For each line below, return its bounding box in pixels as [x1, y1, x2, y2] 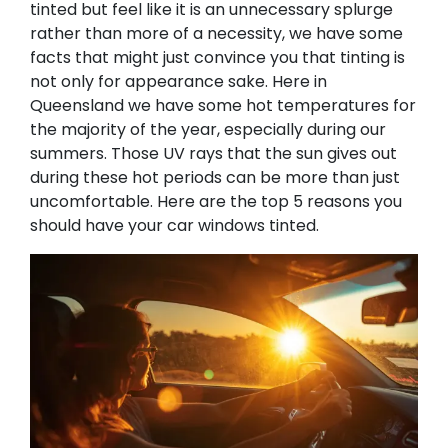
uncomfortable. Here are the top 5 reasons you [30, 190, 402, 213]
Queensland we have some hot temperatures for [30, 94, 416, 117]
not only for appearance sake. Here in [30, 70, 327, 93]
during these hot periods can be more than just [30, 166, 400, 189]
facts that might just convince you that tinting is [30, 46, 405, 69]
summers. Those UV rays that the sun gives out [30, 142, 397, 165]
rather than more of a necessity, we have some [30, 22, 403, 45]
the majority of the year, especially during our [30, 118, 386, 141]
